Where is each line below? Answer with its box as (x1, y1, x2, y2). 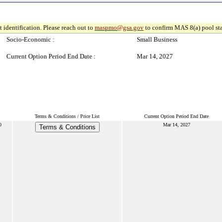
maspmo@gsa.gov (95, 24, 144, 31)
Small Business (137, 36, 177, 43)
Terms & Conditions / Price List (35, 113, 100, 119)
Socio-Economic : (6, 36, 55, 43)
